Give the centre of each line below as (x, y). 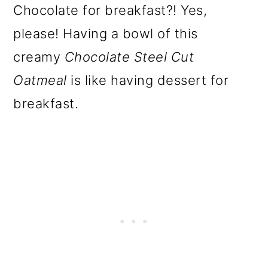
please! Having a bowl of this (106, 33)
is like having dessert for (148, 80)
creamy (37, 57)
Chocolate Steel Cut (127, 57)
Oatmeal (40, 80)
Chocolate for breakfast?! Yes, (110, 10)
